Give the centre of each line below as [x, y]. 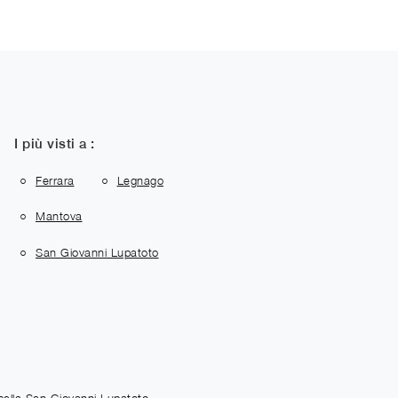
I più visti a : [55, 143]
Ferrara [55, 180]
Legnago [140, 180]
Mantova [59, 216]
